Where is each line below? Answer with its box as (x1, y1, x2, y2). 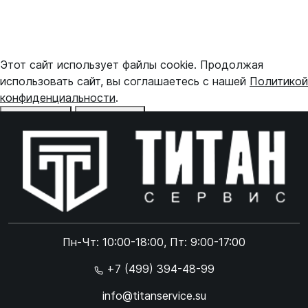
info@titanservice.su (102, 289, 206, 303)
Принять (80, 109, 127, 123)
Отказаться (5, 109, 66, 123)
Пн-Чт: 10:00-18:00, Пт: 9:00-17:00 (63, 235, 245, 250)
